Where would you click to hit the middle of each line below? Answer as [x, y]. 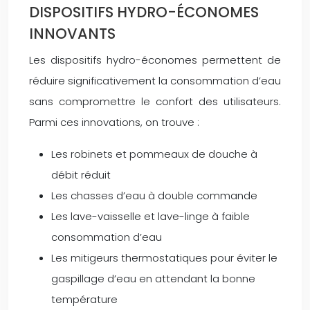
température [84, 299]
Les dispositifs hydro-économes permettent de [155, 60]
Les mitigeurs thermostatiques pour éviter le [164, 257]
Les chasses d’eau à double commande [154, 195]
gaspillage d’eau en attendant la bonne [153, 278]
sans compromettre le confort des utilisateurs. [155, 101]
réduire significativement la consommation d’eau [155, 80]
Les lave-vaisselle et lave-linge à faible [151, 216]
